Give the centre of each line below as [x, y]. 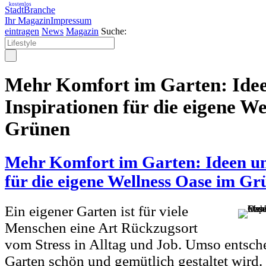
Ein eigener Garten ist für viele [96, 211]
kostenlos [20, 4]
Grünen [37, 129]
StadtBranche [30, 10]
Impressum [71, 20]
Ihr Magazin [28, 20]
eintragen [22, 31]
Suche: [114, 31]
